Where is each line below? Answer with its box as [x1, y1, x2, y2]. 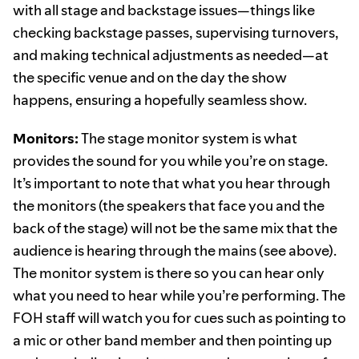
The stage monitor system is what [79, 128, 297, 149]
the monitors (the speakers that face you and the [13, 196, 325, 216]
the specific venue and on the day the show [13, 67, 287, 88]
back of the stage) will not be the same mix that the [13, 218, 337, 239]
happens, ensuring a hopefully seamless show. [13, 90, 307, 111]
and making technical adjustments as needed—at [13, 45, 329, 66]
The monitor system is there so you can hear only [13, 263, 325, 284]
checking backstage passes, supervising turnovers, [13, 22, 339, 43]
